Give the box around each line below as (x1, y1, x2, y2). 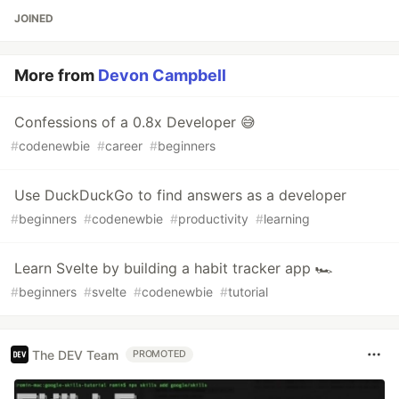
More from (14, 66, 98, 85)
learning (264, 211, 310, 227)
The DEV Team (32, 346, 118, 362)
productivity (178, 211, 248, 227)
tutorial (228, 284, 268, 300)
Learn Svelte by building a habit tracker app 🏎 (14, 259, 333, 278)
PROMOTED (133, 348, 187, 361)
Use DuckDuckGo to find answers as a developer (14, 186, 346, 205)
